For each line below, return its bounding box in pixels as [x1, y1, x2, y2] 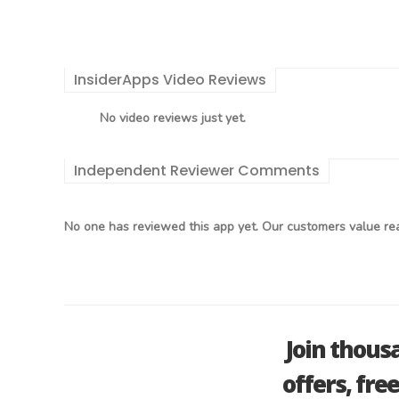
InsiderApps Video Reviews [74, 69, 266, 90]
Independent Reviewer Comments [74, 160, 320, 181]
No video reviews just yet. [100, 110, 246, 126]
